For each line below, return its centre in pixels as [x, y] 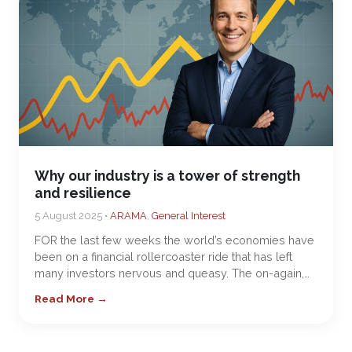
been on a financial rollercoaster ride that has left [163, 257]
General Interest [189, 216]
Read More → [71, 299]
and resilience [83, 193]
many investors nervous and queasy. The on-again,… [172, 273]
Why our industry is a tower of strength [167, 176]
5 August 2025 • [72, 216]
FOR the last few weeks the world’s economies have [174, 240]
